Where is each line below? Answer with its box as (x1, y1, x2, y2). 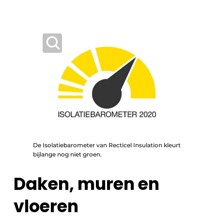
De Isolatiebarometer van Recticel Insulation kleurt (33, 141, 181, 149)
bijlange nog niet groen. (33, 151, 102, 158)
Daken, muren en (14, 172, 159, 196)
